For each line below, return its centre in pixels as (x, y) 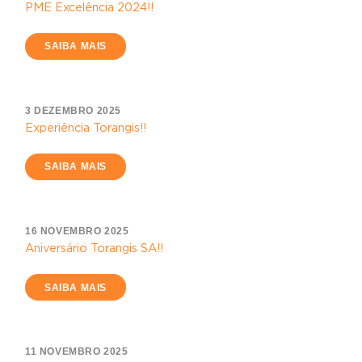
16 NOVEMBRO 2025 (77, 231)
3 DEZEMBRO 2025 (73, 110)
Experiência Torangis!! (86, 128)
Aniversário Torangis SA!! (94, 248)
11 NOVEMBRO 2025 (77, 352)
